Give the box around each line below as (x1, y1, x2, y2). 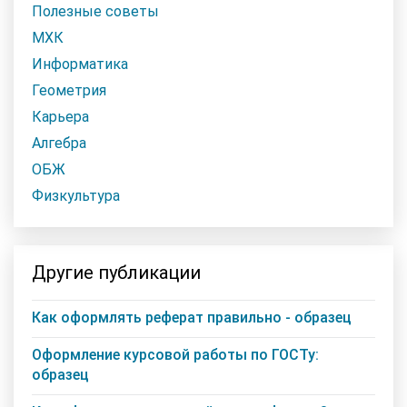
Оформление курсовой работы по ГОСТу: (32, 345, 319, 363)
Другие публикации (32, 261, 201, 283)
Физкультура (32, 186, 120, 204)
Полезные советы (32, 2, 159, 20)
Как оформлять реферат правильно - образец (32, 308, 352, 326)
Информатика (32, 55, 128, 73)
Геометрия (32, 81, 106, 99)
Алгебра (32, 134, 86, 152)
